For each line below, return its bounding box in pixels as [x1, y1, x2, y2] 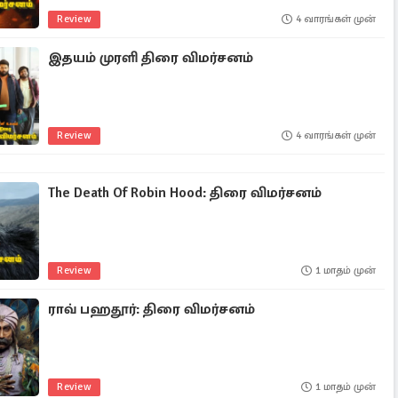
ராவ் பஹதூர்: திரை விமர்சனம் [48, 300, 256, 318]
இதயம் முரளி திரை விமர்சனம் [48, 49, 254, 67]
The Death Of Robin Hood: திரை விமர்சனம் [48, 184, 322, 202]
